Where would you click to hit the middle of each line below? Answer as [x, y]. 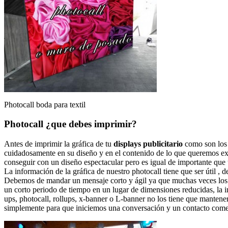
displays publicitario [148, 144]
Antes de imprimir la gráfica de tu [59, 144]
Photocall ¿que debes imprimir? [70, 124]
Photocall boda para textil [45, 104]
